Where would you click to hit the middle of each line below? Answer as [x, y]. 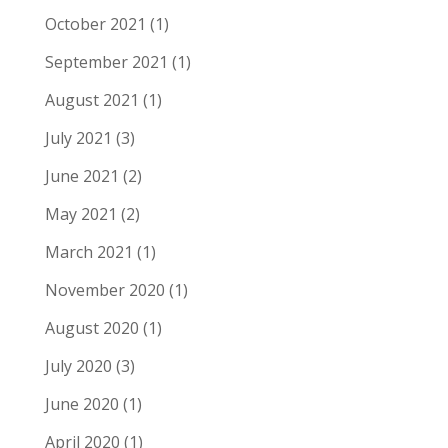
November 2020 [104, 289]
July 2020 [78, 365]
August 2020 [91, 327]
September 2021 [106, 61]
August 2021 [91, 99]
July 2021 [78, 137]
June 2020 [81, 403]
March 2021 [88, 251]
